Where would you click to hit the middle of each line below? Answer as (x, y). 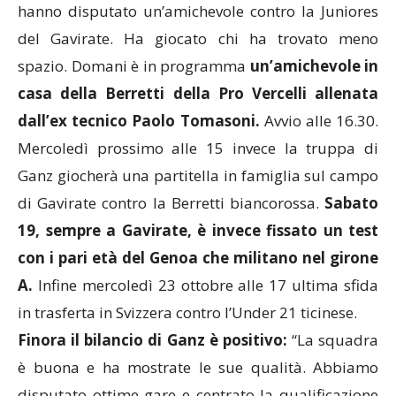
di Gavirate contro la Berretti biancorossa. (171, 202)
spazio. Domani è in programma (134, 65)
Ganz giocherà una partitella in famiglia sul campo (198, 175)
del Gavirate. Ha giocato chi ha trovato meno (198, 38)
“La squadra (332, 339)
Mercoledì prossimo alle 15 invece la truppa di (198, 148)
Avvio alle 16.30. (319, 120)
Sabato (351, 202)
